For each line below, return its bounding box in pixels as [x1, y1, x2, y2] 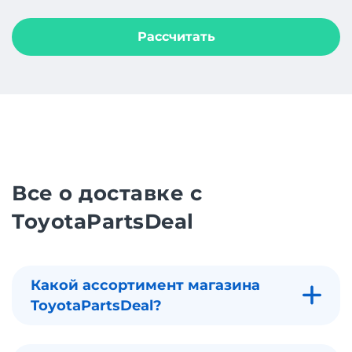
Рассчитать [137, 28, 215, 44]
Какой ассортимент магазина [31, 276, 260, 294]
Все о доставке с [12, 180, 203, 206]
